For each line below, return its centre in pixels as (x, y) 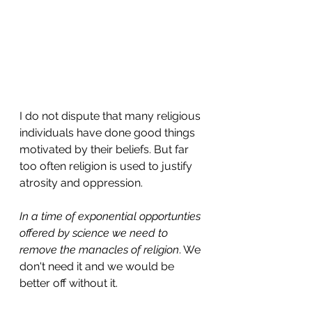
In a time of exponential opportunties (111, 217)
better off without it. (69, 283)
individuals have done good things (109, 133)
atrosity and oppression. (81, 183)
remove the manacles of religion (99, 250)
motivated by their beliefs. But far (106, 150)
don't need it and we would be (98, 267)
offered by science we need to (95, 233)
